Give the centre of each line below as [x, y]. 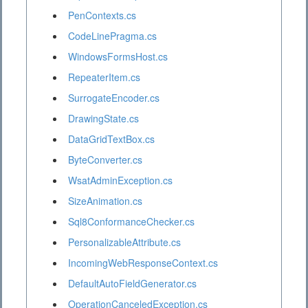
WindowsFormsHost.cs [118, 57]
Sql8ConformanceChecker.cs [131, 222]
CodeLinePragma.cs [112, 36]
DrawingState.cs [103, 119]
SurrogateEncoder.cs [114, 98]
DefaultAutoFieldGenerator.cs [132, 284]
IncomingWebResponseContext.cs [143, 263]
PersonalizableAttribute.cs [124, 242]
